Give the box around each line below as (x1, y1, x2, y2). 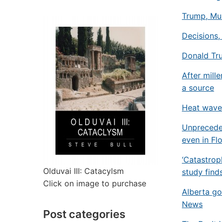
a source (182, 83, 214, 93)
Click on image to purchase (43, 178, 146, 188)
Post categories (43, 208, 125, 221)
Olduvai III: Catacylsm (43, 166, 124, 176)
